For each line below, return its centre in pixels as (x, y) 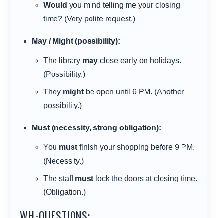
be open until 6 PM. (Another (134, 92)
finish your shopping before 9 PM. (136, 147)
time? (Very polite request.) (90, 19)
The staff (59, 179)
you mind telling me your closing (124, 5)
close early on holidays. (140, 61)
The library (63, 61)
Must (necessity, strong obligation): (97, 128)
